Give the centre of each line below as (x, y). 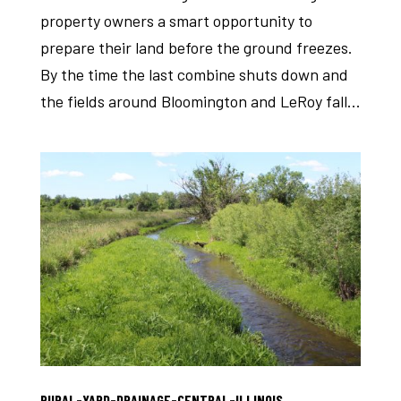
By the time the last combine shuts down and (194, 74)
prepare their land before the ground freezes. (196, 47)
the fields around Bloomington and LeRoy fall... (200, 101)
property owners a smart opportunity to (176, 20)
